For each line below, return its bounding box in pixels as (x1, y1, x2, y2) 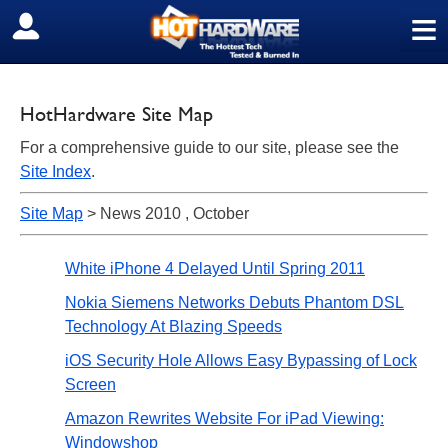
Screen (65, 376, 116, 393)
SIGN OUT (15, 17, 102, 37)
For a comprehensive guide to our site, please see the (20, 139, 399, 156)
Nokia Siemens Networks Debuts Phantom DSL (65, 294, 404, 311)
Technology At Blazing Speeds (65, 318, 282, 335)
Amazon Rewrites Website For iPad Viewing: (65, 410, 384, 427)
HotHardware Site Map (20, 102, 213, 126)
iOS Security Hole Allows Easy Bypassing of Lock (65, 352, 417, 369)
